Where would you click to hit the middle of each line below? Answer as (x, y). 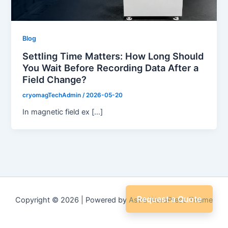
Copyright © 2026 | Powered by (72, 200)
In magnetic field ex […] (63, 112)
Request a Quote (169, 199)
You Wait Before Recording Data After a (111, 67)
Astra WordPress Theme (171, 200)
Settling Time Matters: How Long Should (113, 56)
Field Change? (55, 79)
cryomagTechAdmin (53, 95)
